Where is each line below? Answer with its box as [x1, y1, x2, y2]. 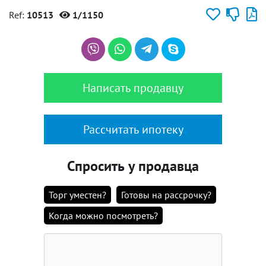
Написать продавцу [83, 80, 183, 96]
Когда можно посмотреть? [49, 210, 158, 221]
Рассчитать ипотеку [83, 122, 183, 137]
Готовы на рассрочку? [121, 189, 211, 201]
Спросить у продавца [67, 157, 199, 175]
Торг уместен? [49, 189, 106, 201]
